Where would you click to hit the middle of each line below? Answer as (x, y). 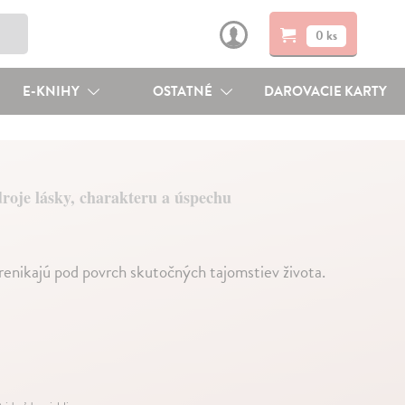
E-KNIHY (52, 91)
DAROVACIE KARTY (326, 91)
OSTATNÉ (184, 91)
